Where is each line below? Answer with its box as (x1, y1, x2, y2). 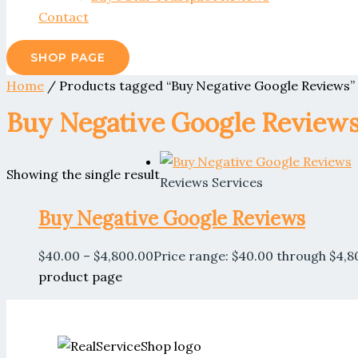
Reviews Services (160, 173, 263, 190)
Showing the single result (6, 165, 160, 182)
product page (38, 268, 122, 284)
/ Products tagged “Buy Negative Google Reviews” (44, 77, 355, 93)
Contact (38, 8, 89, 25)
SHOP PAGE (30, 50, 105, 65)
